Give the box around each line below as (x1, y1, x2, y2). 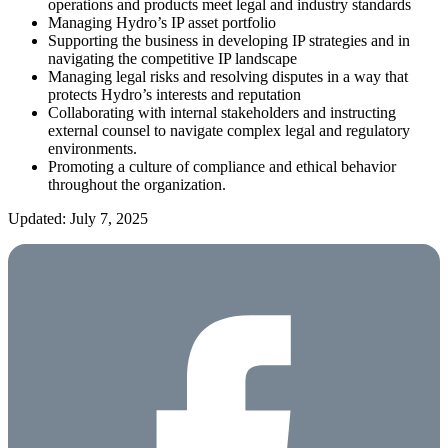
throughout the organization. (48, 175, 226, 193)
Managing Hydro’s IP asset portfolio (48, 13, 276, 31)
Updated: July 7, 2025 (8, 209, 148, 227)
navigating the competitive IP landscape (48, 49, 297, 67)
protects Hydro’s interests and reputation (48, 85, 301, 103)
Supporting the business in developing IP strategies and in (48, 31, 410, 49)
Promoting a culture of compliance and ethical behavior (48, 157, 396, 175)
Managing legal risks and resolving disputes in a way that (48, 67, 408, 85)
